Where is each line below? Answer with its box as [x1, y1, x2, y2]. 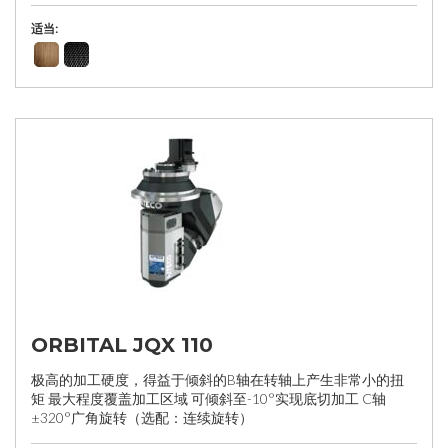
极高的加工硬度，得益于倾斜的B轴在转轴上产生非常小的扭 [31, 371, 404, 388]
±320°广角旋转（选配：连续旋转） [31, 409, 253, 426]
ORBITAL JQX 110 [31, 333, 213, 357]
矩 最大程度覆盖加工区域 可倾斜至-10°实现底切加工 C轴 [31, 390, 386, 407]
